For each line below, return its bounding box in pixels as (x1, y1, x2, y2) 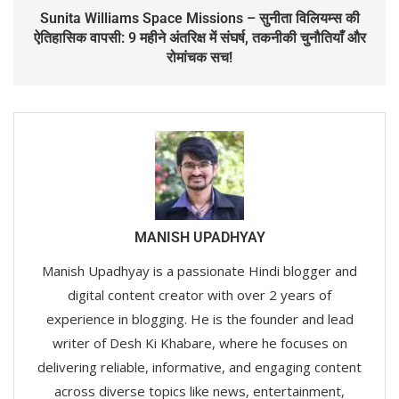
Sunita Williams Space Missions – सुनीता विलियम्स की (39, 9, 360, 27)
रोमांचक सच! (167, 48, 232, 66)
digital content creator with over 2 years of (68, 285, 331, 304)
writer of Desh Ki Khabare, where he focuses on (52, 333, 347, 352)
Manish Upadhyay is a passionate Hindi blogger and (42, 261, 357, 280)
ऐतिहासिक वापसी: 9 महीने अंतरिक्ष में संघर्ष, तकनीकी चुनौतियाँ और (33, 28, 366, 46)
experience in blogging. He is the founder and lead (45, 309, 354, 328)
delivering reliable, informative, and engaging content (37, 357, 362, 376)
